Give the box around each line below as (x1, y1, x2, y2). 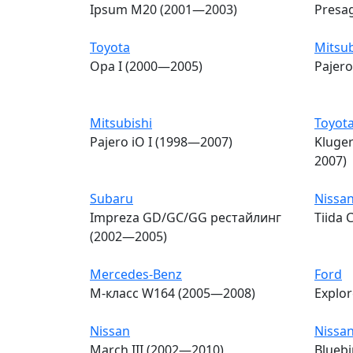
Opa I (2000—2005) (90, 57, 203, 75)
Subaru (90, 189, 133, 207)
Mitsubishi (90, 113, 152, 132)
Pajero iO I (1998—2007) (90, 132, 232, 150)
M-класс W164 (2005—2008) (90, 284, 255, 302)
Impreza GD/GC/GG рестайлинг (90, 208, 281, 226)
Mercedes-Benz (90, 265, 182, 283)
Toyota (90, 38, 130, 56)
